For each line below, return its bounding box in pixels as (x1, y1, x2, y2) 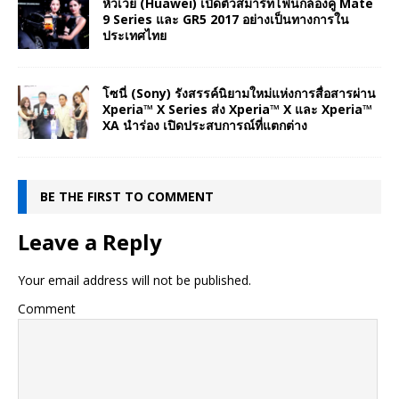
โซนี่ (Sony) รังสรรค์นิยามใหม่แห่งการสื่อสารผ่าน (102, 85, 376, 102)
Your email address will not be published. (18, 272, 251, 289)
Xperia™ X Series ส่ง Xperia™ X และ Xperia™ (102, 101, 372, 118)
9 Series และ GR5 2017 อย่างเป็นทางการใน (102, 10, 349, 28)
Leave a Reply (18, 227, 162, 257)
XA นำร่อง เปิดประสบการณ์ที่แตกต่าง (102, 117, 307, 134)
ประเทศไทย (102, 26, 167, 44)
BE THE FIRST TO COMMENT (40, 188, 214, 206)
